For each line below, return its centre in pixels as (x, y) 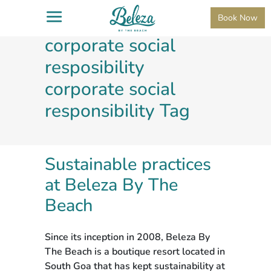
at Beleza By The (111, 185)
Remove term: (102, 24)
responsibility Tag (117, 111)
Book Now (238, 18)
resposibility (95, 67)
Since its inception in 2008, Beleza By (127, 237)
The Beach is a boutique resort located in (135, 252)
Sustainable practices (128, 164)
